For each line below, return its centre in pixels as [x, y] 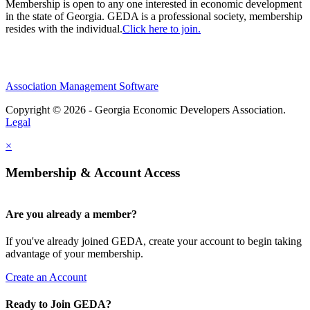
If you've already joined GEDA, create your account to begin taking [154, 241]
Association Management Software [82, 86]
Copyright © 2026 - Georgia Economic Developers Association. [146, 110]
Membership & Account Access [93, 172]
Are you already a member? [71, 214]
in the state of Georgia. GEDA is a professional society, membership [154, 17]
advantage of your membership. [74, 254]
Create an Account [46, 277]
